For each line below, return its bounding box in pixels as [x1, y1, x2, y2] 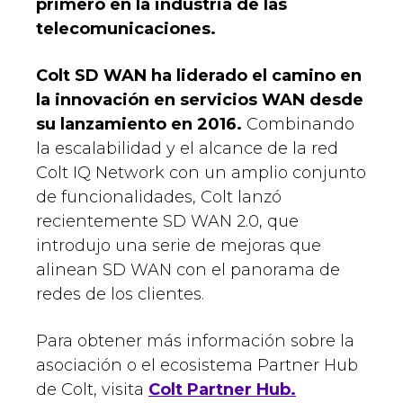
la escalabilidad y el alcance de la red [36, 139, 338, 159]
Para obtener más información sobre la [36, 331, 354, 352]
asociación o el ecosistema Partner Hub [36, 355, 358, 376]
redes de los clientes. [36, 284, 204, 305]
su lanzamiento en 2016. [36, 114, 246, 135]
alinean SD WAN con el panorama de [36, 260, 340, 281]
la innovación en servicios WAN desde [36, 90, 363, 111]
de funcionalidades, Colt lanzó [36, 187, 282, 208]
